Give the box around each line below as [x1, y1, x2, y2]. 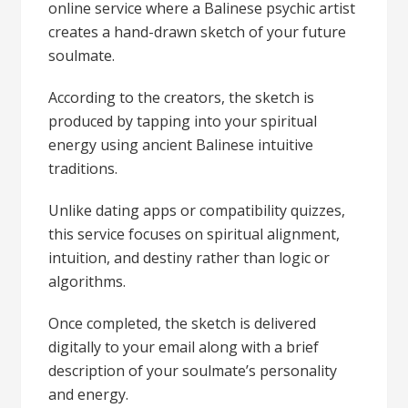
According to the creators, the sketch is [48, 87, 315, 107]
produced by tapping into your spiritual [48, 111, 318, 131]
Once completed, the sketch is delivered [48, 313, 317, 333]
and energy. [48, 384, 129, 404]
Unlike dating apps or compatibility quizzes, [48, 200, 346, 220]
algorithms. [48, 271, 127, 291]
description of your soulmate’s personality [48, 361, 338, 381]
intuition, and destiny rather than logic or [48, 248, 331, 268]
